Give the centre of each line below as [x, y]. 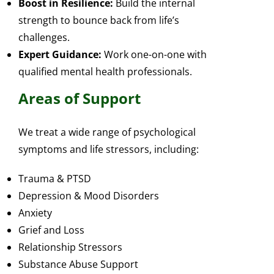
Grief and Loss [52, 230]
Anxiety [35, 213]
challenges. [44, 38]
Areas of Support [80, 98]
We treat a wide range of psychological [107, 132]
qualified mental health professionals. [106, 72]
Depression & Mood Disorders [89, 195]
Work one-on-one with [154, 55]
